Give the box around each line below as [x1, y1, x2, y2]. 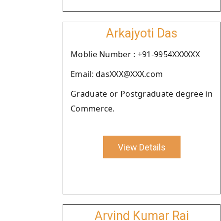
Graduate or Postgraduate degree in [71, 88, 213, 99]
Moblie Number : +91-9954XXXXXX [71, 49, 200, 60]
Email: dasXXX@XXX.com [71, 69, 163, 79]
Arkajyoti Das [106, 26, 178, 40]
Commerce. [71, 103, 115, 114]
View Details [117, 142, 166, 152]
